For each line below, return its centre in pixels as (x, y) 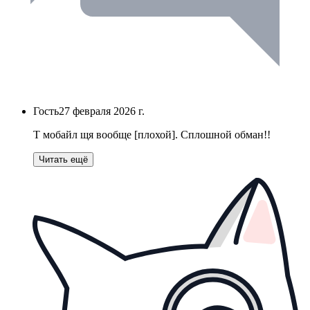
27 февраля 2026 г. (102, 111)
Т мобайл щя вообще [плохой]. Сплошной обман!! (152, 135)
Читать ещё (63, 160)
